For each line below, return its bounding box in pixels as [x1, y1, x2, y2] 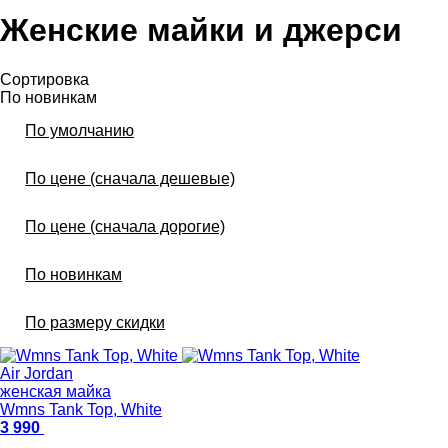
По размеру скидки [25, 313, 165, 331]
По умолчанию [25, 121, 134, 139]
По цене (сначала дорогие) [25, 217, 225, 235]
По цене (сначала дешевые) [25, 169, 235, 187]
